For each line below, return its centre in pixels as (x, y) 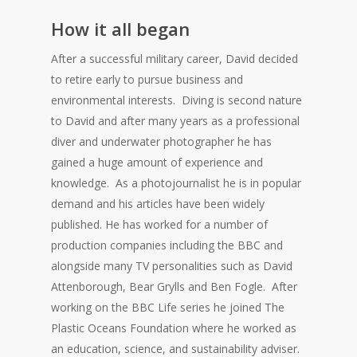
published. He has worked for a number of (160, 225)
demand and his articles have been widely (158, 204)
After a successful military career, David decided (175, 59)
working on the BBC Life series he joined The (168, 308)
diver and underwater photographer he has (162, 142)
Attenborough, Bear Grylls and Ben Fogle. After (175, 287)
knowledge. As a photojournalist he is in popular (177, 183)
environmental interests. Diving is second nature (177, 100)
